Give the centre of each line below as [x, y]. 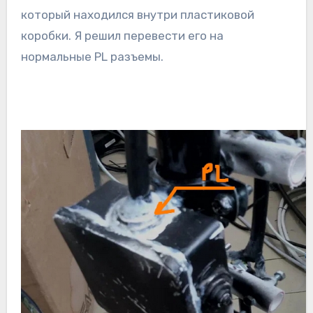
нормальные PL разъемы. [92, 57]
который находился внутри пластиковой [137, 15]
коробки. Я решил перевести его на [122, 36]
